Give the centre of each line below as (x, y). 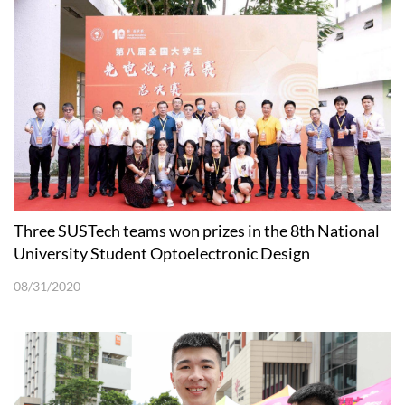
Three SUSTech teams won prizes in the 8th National (197, 231)
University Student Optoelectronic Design (162, 254)
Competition (59, 276)
